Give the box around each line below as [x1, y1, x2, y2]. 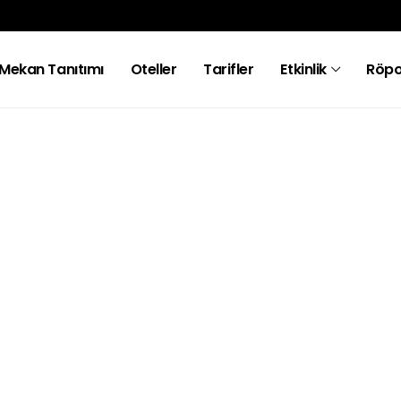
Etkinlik [280, 58, 327, 80]
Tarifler [203, 58, 254, 80]
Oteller [130, 58, 177, 80]
